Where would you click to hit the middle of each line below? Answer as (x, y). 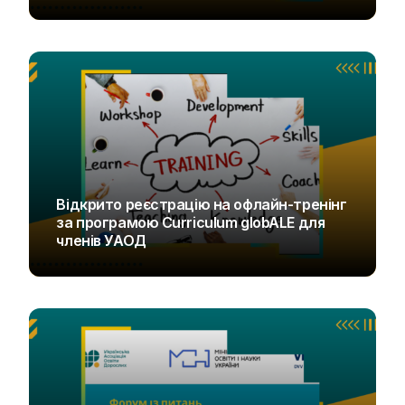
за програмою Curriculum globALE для (191, 223)
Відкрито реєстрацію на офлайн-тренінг (202, 205)
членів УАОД (101, 241)
